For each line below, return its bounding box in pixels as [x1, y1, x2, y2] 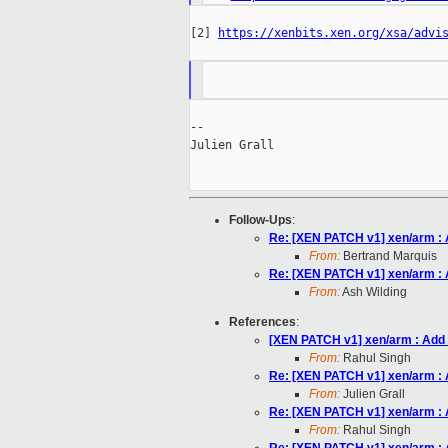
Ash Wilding [340, 285, 407, 300]
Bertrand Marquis [340, 249, 437, 264]
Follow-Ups [229, 213, 292, 228]
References [229, 315, 296, 330]
